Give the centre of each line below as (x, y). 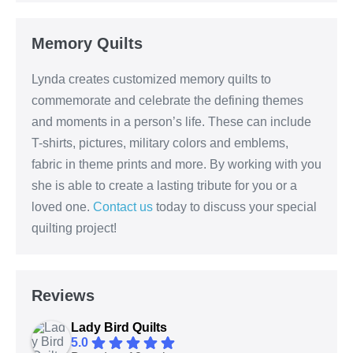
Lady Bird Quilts (119, 328)
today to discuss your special (235, 207)
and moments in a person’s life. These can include (171, 122)
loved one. (62, 207)
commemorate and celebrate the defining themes (167, 101)
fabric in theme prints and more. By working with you (176, 165)
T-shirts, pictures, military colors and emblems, (160, 143)
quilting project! (74, 229)
